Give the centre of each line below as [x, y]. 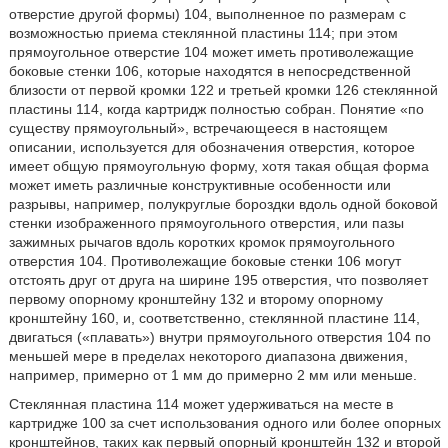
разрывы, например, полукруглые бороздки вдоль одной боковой [223, 204]
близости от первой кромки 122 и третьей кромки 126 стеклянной [223, 90]
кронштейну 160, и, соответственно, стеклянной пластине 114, [214, 318]
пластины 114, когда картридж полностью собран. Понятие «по [216, 109]
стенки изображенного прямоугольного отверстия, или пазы [206, 223]
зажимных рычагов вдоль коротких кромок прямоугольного [201, 242]
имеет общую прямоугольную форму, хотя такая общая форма [218, 166]
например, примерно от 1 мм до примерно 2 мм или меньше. [212, 375]
